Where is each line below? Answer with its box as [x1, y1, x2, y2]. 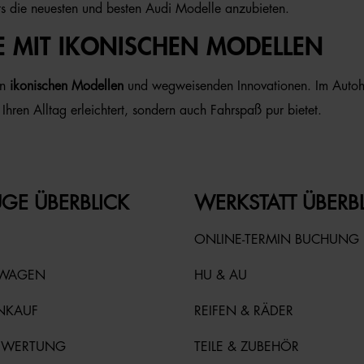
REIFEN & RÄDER [194, 305, 293, 318]
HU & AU [194, 269, 247, 282]
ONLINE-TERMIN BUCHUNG [194, 233, 359, 246]
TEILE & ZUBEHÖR [194, 340, 299, 353]
